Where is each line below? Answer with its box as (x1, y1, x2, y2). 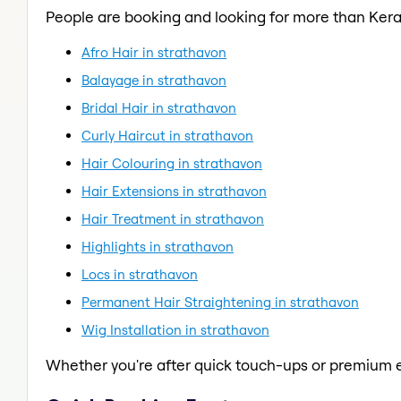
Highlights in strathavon (81, 237, 234, 255)
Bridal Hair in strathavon (81, 98, 236, 116)
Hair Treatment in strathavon (81, 209, 264, 227)
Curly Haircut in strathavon (81, 126, 253, 144)
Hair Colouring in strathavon (81, 154, 262, 172)
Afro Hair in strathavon (81, 43, 226, 61)
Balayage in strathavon (81, 71, 226, 89)
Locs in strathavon (81, 265, 198, 283)
